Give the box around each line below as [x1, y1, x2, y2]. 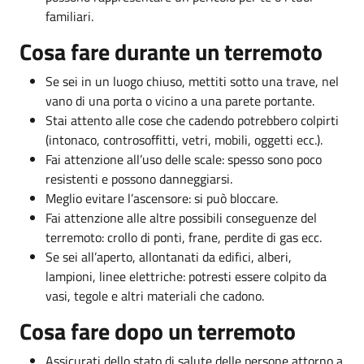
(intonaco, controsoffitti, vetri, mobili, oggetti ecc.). [45, 129, 323, 149]
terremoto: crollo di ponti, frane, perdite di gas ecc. [45, 227, 322, 247]
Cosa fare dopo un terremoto [19, 313, 296, 349]
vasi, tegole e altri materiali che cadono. [45, 285, 264, 305]
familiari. [45, 6, 93, 26]
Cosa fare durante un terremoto [19, 33, 323, 69]
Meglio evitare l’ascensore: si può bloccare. [45, 188, 278, 208]
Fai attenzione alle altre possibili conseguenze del [45, 207, 317, 227]
